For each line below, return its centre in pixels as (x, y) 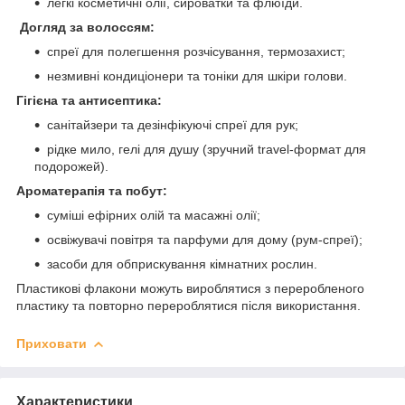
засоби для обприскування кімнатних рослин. (182, 264)
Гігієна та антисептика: (89, 100)
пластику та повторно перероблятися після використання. (188, 305)
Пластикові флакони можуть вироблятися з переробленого (190, 288)
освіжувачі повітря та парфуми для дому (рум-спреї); (205, 239)
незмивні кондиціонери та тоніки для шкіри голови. (197, 75)
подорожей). (71, 166)
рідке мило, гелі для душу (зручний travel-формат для (207, 149)
